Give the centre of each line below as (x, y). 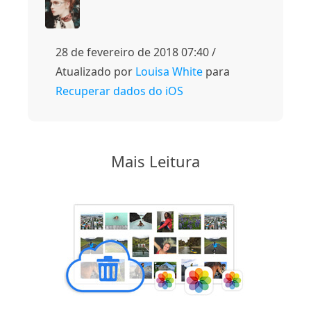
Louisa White (169, 72)
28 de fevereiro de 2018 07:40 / (136, 52)
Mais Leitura (155, 161)
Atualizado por (95, 72)
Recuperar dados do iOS (119, 91)
